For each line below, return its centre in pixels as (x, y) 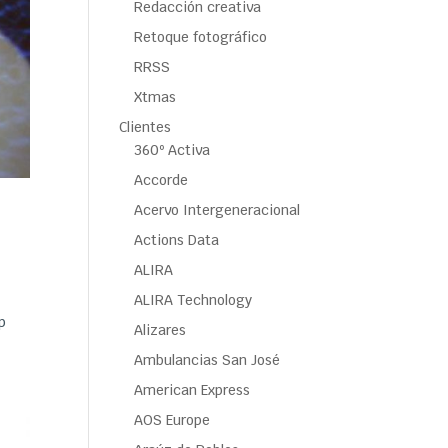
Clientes (145, 127)
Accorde (161, 180)
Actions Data (177, 240)
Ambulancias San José (207, 360)
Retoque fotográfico (201, 37)
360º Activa (172, 150)
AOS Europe (172, 420)
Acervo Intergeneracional (217, 210)
